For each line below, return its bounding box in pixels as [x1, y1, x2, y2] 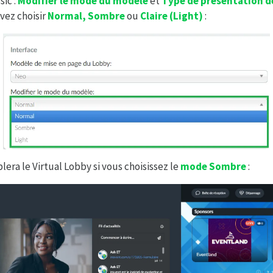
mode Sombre [180, 159, 246, 173]
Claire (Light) [140, 9, 203, 23]
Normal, [47, 9, 86, 23]
